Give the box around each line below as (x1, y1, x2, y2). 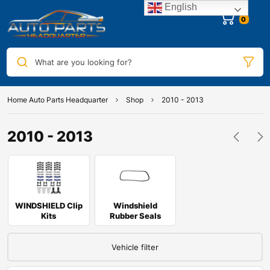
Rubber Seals (109, 211, 161, 221)
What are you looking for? (34, 57, 132, 67)
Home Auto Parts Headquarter (7, 95, 108, 105)
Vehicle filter (111, 242, 159, 253)
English (162, 2, 198, 13)
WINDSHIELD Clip (14, 201, 83, 211)
